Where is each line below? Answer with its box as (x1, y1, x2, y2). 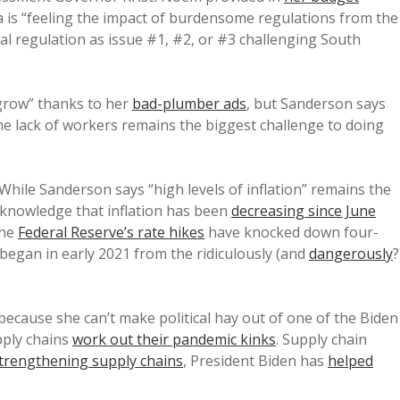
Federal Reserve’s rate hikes (18, 222, 204, 242)
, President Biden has (183, 351, 328, 371)
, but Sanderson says (246, 94, 386, 113)
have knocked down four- (204, 222, 379, 242)
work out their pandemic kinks (72, 329, 276, 349)
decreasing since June (231, 201, 376, 221)
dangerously (309, 244, 393, 263)
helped (328, 351, 373, 371)
